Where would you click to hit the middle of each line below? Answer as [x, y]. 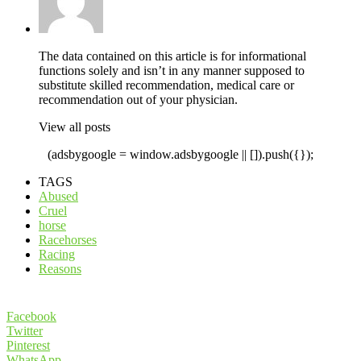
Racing [57, 255]
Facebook [31, 317]
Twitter [25, 331]
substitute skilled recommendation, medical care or [166, 85]
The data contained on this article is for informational [172, 56]
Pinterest [28, 346]
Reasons [60, 269]
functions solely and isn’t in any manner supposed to [172, 71]
